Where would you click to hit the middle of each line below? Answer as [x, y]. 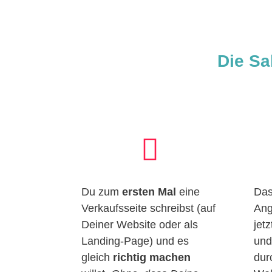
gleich [97, 257]
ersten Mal [149, 192]
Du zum [102, 192]
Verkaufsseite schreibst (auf [149, 208]
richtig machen [152, 257]
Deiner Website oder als [140, 224]
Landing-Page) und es [135, 241]
